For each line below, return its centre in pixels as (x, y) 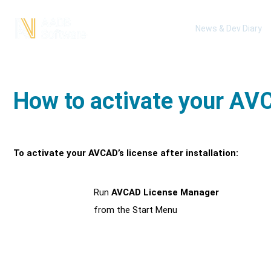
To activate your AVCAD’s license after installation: (126, 153)
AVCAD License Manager (165, 192)
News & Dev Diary (229, 28)
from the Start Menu (135, 210)
